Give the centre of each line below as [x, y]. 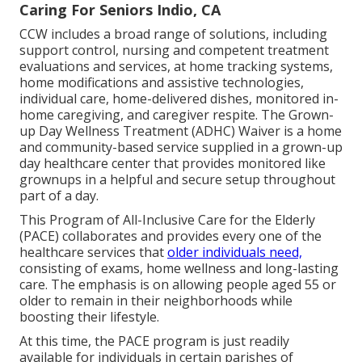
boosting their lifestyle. [89, 317]
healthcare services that [93, 253]
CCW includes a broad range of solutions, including [173, 34]
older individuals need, [235, 253]
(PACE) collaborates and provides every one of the [170, 236]
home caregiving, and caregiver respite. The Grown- [177, 115]
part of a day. [59, 196]
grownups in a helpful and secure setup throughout [177, 180]
